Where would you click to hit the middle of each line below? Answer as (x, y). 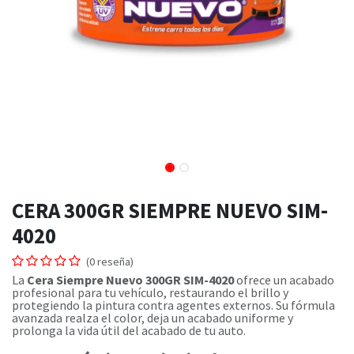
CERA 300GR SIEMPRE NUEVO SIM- (170, 210)
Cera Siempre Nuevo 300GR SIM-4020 (130, 280)
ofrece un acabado (284, 280)
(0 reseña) (110, 262)
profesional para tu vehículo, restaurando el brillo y (150, 292)
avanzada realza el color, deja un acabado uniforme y (153, 318)
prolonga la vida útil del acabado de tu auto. (129, 330)
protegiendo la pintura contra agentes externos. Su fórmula (173, 305)
